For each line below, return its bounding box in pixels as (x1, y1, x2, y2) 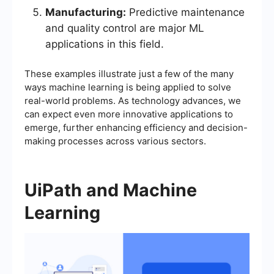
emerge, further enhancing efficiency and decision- (24, 122, 248, 134)
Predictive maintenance (126, 6, 245, 19)
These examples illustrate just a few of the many (24, 68, 234, 80)
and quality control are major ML (45, 22, 204, 35)
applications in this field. (45, 38, 164, 51)
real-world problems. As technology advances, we (24, 95, 241, 107)
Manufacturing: (45, 6, 126, 19)
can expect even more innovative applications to (24, 108, 233, 120)
